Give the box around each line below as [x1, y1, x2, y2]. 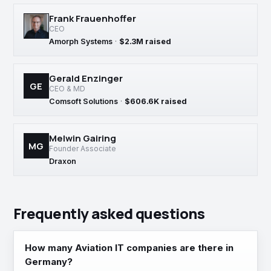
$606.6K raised [125, 97, 187, 106]
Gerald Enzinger [49, 72, 123, 85]
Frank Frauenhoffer [49, 12, 136, 25]
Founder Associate [49, 144, 116, 153]
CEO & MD [49, 84, 85, 93]
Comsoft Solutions [49, 97, 118, 106]
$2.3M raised [119, 37, 171, 46]
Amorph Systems [49, 37, 113, 46]
